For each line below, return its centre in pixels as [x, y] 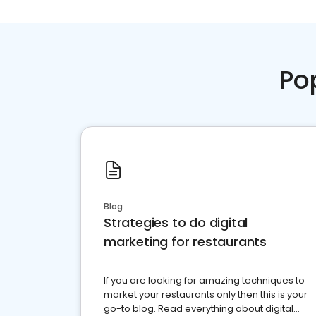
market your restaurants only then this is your [206, 295]
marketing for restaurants [186, 242]
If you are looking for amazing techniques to [204, 281]
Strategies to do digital [176, 223]
